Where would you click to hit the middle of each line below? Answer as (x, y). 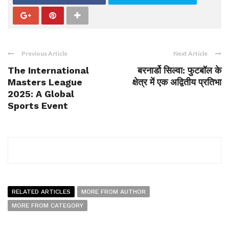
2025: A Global (41, 94)
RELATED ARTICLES (41, 192)
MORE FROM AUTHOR (113, 192)
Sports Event (38, 106)
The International (48, 70)
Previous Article (44, 53)
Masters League (45, 82)
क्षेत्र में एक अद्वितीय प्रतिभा (177, 82)
